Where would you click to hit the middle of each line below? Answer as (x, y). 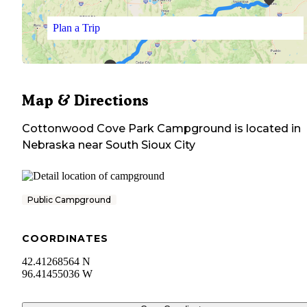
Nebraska (49, 145)
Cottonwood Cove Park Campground (127, 129)
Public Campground (69, 200)
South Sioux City (150, 145)
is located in (266, 129)
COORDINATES (65, 239)
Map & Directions (85, 101)
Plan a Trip (76, 27)
